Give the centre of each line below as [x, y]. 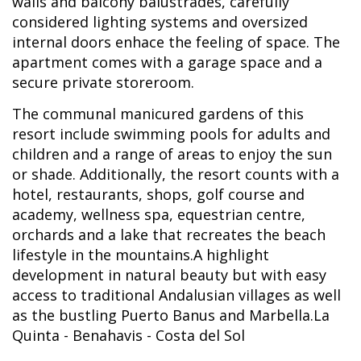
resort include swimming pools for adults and [171, 134]
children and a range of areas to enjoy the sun [172, 154]
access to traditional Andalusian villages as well [176, 295]
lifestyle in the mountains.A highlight [141, 255]
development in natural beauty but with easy [169, 275]
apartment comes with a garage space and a [167, 62]
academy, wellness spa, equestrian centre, [159, 214]
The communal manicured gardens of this [158, 114]
